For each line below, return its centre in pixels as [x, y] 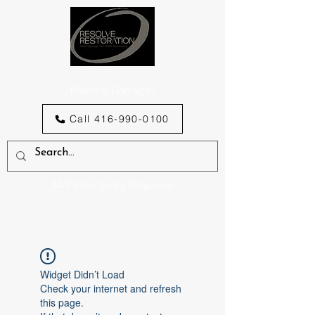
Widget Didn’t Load [82, 274]
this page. [62, 302]
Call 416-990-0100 [120, 119]
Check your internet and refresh [111, 288]
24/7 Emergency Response [112, 185]
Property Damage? [112, 90]
